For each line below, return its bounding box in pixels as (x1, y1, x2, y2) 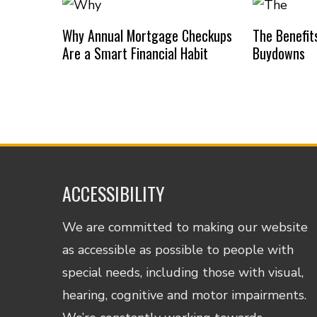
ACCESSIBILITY (62, 179, 166, 207)
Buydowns (252, 42, 305, 64)
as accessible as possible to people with (62, 241, 294, 258)
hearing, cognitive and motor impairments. (62, 286, 307, 304)
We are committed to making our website (62, 218, 309, 236)
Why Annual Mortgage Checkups (62, 24, 232, 46)
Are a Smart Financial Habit (62, 42, 208, 64)
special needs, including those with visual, (62, 263, 304, 281)
